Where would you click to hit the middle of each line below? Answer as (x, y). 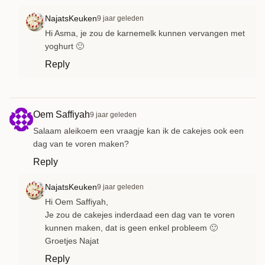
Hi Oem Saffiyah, (77, 201)
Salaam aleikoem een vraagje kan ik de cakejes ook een (138, 130)
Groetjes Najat (72, 240)
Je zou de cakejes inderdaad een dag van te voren (140, 214)
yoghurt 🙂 (64, 46)
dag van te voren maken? (81, 143)
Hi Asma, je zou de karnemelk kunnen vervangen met (145, 33)
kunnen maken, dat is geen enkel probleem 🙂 (131, 227)
